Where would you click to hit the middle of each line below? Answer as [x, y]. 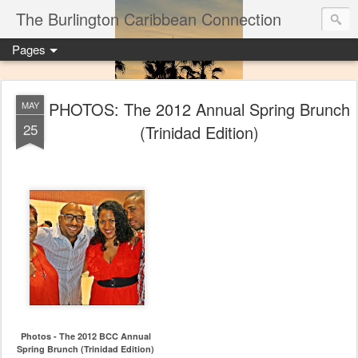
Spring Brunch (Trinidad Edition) [86, 349]
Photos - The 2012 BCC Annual [86, 336]
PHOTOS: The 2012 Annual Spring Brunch [199, 109]
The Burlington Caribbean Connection [149, 19]
